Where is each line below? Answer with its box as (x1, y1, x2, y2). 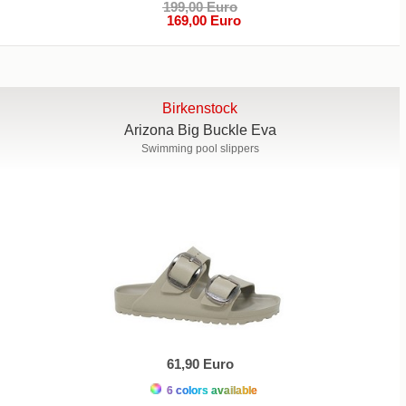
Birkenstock (162, 100, 238, 116)
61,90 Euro (166, 356, 234, 372)
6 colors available (163, 384, 257, 398)
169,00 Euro (159, 12, 241, 28)
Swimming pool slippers (140, 141, 259, 155)
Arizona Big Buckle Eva (123, 121, 276, 138)
